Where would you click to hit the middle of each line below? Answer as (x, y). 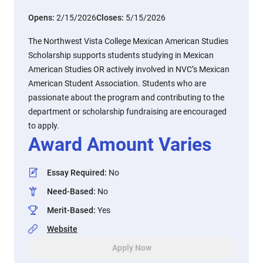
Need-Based (70, 191)
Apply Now (131, 248)
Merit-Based (70, 210)
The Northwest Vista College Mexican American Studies (128, 41)
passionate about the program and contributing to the (126, 97)
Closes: (111, 18)
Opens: (42, 18)
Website (62, 229)
